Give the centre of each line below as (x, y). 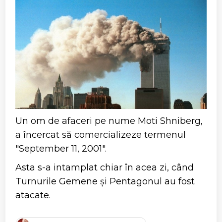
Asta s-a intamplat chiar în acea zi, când (105, 168)
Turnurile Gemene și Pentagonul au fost (105, 182)
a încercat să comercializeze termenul (101, 135)
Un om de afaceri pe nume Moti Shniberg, (109, 121)
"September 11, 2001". (61, 149)
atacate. (33, 195)
